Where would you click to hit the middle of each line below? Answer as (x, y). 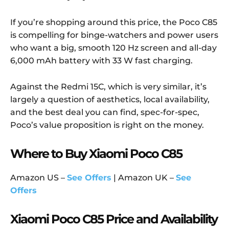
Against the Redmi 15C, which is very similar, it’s (108, 87)
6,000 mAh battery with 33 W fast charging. (101, 61)
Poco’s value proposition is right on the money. (107, 125)
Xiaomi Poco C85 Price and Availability (114, 219)
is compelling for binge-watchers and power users (114, 35)
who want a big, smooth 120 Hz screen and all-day (113, 48)
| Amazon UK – (144, 178)
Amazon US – (39, 178)
